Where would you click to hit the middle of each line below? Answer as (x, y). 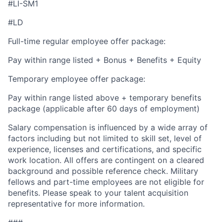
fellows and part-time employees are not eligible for (106, 182)
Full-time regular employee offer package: (87, 41)
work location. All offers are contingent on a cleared (106, 160)
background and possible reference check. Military (103, 171)
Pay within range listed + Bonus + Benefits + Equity (105, 60)
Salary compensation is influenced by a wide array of (108, 128)
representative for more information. (76, 204)
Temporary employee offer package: (77, 79)
